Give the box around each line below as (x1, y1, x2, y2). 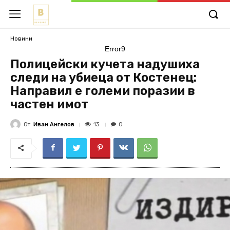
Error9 (105, 45, 125, 53)
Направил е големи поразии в (10, 84, 195, 98)
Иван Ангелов (33, 121, 74, 128)
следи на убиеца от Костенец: (10, 70, 197, 85)
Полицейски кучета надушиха (10, 57, 200, 71)
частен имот (10, 97, 88, 111)
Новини (10, 35, 32, 42)
